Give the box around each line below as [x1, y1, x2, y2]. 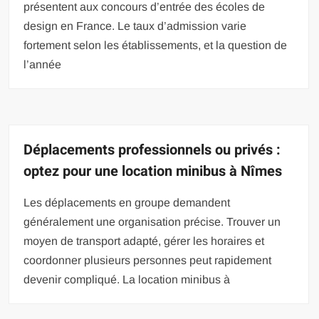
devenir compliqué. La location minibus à [23, 273, 231, 286]
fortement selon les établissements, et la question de [23, 38, 288, 51]
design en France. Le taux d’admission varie [23, 19, 247, 32]
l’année [23, 58, 62, 70]
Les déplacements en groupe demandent [23, 196, 231, 209]
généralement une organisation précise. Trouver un [23, 215, 281, 228]
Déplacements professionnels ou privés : [23, 139, 281, 160]
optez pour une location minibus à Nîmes [23, 160, 283, 182]
